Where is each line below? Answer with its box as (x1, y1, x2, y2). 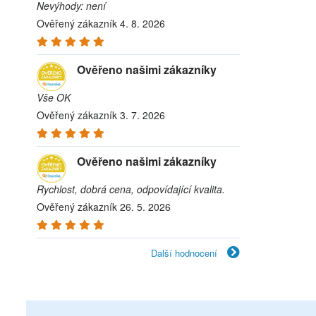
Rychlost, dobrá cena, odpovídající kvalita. (37, 182, 225, 196)
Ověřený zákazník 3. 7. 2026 (37, 108, 165, 122)
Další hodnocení (150, 246, 220, 260)
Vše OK (37, 90, 71, 104)
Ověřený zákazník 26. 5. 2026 (37, 200, 171, 214)
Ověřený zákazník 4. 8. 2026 (37, 16, 165, 30)
